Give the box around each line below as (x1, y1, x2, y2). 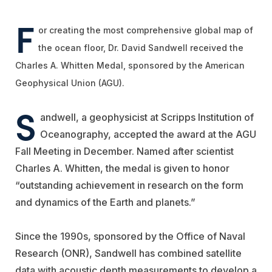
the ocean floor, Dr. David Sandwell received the (38, 42, 243, 53)
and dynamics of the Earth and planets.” (15, 195, 195, 208)
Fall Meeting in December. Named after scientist (15, 144, 234, 157)
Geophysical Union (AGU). (15, 77, 124, 88)
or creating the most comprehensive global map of (38, 24, 253, 35)
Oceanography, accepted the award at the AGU (40, 127, 256, 140)
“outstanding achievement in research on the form (15, 178, 243, 191)
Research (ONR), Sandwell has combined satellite (15, 246, 242, 259)
